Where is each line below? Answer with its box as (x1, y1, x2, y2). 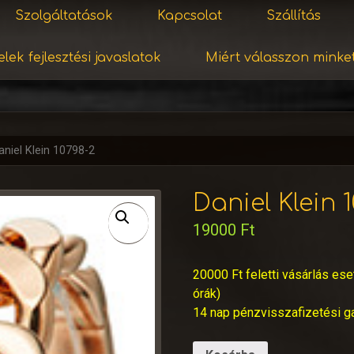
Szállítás (265, 9, 321, 23)
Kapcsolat (156, 9, 222, 23)
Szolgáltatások (14, 9, 113, 23)
